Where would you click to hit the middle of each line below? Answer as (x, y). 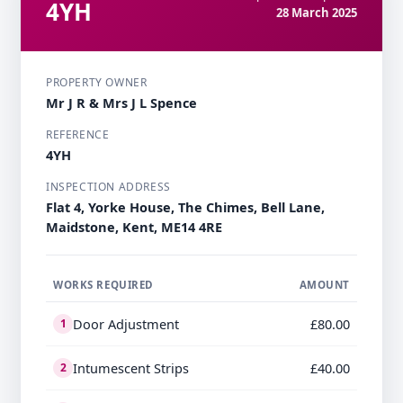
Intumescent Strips (131, 368)
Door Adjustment (126, 324)
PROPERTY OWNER (97, 83)
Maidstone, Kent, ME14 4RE (134, 227)
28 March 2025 (317, 13)
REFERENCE (78, 135)
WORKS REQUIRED (104, 285)
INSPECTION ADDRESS (108, 187)
